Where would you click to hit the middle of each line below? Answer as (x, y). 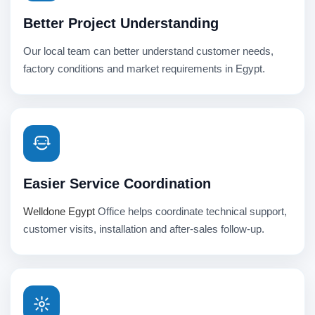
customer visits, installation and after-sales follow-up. (144, 229)
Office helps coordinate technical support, (191, 212)
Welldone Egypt (59, 212)
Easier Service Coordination (117, 184)
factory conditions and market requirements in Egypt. (144, 69)
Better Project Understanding (121, 24)
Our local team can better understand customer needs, (148, 51)
